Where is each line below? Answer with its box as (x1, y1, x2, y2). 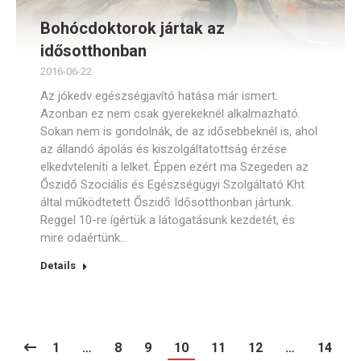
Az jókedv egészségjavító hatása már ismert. (40, 89, 278, 103)
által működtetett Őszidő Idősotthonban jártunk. (40, 195, 293, 210)
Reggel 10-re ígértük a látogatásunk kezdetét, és (40, 213, 295, 227)
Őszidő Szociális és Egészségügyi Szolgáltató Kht (40, 177, 305, 192)
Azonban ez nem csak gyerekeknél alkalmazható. (40, 106, 301, 121)
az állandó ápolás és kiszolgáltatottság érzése (40, 142, 287, 156)
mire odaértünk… (40, 230, 127, 245)
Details (40, 259, 76, 272)
